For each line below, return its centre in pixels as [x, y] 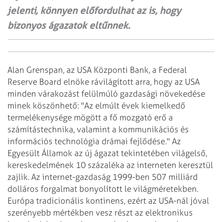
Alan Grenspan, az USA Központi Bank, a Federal [97, 70]
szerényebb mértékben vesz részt [70, 212]
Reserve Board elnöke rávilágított [70, 82]
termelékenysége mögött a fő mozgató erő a [90, 117]
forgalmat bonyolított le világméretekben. [118, 189]
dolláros [23, 189]
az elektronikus [163, 212]
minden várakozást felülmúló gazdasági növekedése [106, 93]
